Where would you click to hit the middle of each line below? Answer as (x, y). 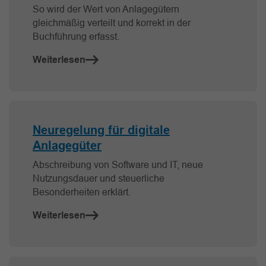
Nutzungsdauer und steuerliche (99, 178)
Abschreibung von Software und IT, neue (118, 165)
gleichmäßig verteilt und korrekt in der (112, 23)
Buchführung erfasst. (76, 37)
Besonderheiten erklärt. (82, 192)
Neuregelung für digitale (101, 130)
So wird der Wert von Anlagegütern (106, 9)
